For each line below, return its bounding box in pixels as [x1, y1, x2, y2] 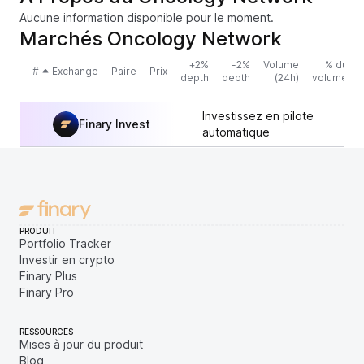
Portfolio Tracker [19, 236, 111, 250]
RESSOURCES [19, 327, 73, 336]
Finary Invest [79, 116, 150, 131]
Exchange [52, 65, 98, 77]
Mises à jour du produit [19, 337, 143, 351]
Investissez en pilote [202, 108, 314, 123]
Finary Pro [19, 285, 74, 299]
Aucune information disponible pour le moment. [19, 11, 274, 24]
